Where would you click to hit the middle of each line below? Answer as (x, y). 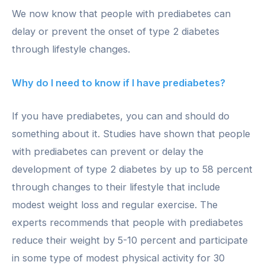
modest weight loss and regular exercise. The (115, 204)
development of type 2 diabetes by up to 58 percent (132, 169)
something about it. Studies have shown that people (131, 133)
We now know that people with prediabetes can (121, 14)
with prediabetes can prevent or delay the (108, 151)
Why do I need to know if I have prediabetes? (119, 83)
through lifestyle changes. (71, 49)
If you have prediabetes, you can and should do (121, 116)
